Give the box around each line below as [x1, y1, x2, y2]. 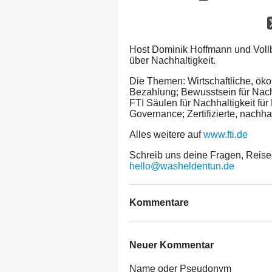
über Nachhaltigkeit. [129, 55, 216, 66]
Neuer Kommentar [129, 239, 214, 250]
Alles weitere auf [129, 129, 203, 140]
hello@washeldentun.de [129, 161, 234, 171]
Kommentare [129, 197, 189, 208]
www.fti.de [203, 129, 248, 140]
